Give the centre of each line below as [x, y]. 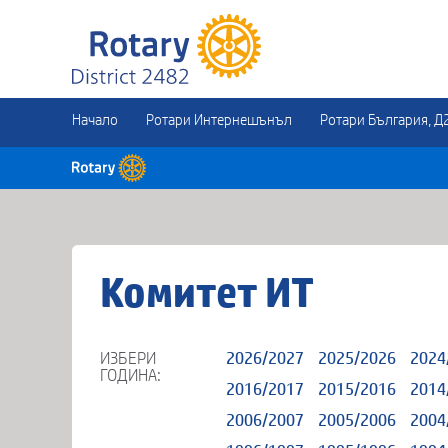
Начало [95, 120]
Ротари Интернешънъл [219, 120]
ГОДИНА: [130, 375]
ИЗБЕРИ [128, 358]
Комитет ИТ [207, 294]
